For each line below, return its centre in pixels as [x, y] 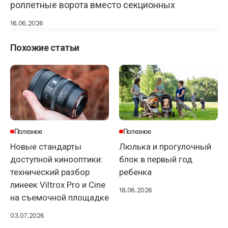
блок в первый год [156, 159]
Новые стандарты [46, 146]
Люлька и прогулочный [165, 146]
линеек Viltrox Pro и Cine [58, 184]
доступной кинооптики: [56, 159]
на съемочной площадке [60, 197]
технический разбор [50, 172]
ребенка [135, 172]
